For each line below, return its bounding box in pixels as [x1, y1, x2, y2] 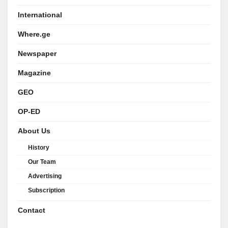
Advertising [28, 172, 62, 180]
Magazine [18, 68, 51, 77]
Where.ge [18, 30, 50, 38]
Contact [18, 206, 45, 214]
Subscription [28, 186, 65, 194]
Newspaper [18, 49, 56, 58]
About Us [18, 126, 50, 135]
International [18, 10, 62, 19]
